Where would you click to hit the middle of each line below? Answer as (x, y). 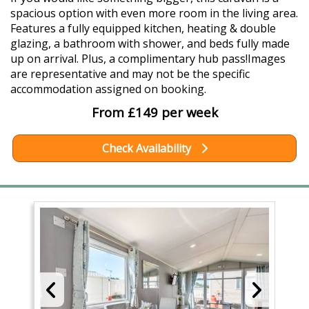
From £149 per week (154, 112)
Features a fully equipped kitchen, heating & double (143, 29)
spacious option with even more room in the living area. (154, 13)
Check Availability (148, 149)
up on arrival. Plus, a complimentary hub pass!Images (148, 59)
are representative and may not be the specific (130, 74)
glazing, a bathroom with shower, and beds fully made (150, 44)
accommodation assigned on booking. (108, 89)
